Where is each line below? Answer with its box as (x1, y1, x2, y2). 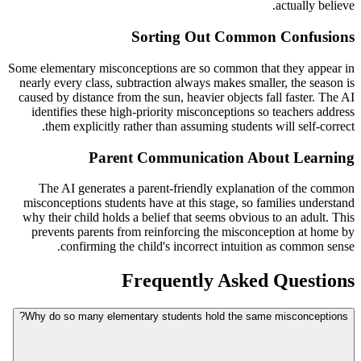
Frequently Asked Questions (122, 270, 355, 292)
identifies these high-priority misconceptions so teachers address (31, 104, 355, 118)
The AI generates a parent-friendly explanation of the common (39, 181, 355, 196)
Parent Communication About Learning (89, 148, 355, 166)
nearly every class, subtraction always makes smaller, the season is (19, 75, 355, 89)
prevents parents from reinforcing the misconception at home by (31, 225, 355, 239)
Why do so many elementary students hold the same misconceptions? (25, 310, 348, 323)
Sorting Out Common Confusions (131, 28, 355, 46)
